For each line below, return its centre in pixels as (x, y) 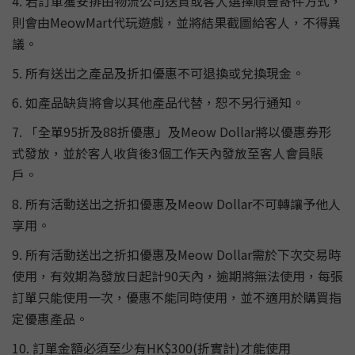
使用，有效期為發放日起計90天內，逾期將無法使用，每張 (177, 276)
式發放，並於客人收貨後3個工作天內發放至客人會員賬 (168, 153)
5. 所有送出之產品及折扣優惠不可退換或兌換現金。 (158, 73)
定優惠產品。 (50, 319)
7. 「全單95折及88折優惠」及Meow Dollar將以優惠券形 (172, 132)
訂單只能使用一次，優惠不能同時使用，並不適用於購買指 (177, 297)
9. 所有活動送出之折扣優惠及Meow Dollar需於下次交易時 (176, 254)
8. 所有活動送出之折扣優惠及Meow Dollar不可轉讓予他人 (176, 204)
